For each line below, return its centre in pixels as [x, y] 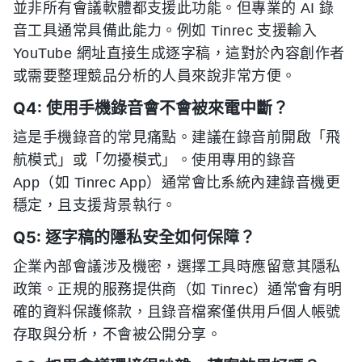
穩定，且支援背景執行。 [95, 205]
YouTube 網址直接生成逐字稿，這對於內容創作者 [179, 53]
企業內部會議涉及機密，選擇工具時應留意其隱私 [177, 266]
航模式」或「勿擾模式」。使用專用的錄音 [155, 160]
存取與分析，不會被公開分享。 [118, 334]
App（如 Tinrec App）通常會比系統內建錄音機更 [177, 182]
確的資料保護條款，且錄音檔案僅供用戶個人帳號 [177, 311]
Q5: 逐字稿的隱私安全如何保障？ [134, 237]
